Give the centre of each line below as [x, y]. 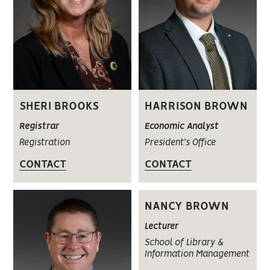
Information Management [197, 255]
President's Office [180, 143]
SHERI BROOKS [59, 107]
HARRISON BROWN [196, 107]
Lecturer [161, 227]
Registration [45, 143]
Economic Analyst [181, 127]
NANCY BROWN [187, 207]
